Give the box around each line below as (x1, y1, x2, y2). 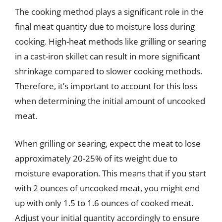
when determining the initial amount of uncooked (15, 95, 205, 107)
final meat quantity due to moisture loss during (15, 21, 195, 32)
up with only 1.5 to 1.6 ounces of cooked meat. (15, 197, 193, 209)
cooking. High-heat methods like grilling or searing (15, 36, 206, 47)
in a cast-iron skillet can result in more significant (15, 51, 200, 62)
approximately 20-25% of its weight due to (15, 152, 177, 164)
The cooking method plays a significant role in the (15, 6, 204, 17)
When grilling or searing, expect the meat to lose (15, 137, 201, 149)
